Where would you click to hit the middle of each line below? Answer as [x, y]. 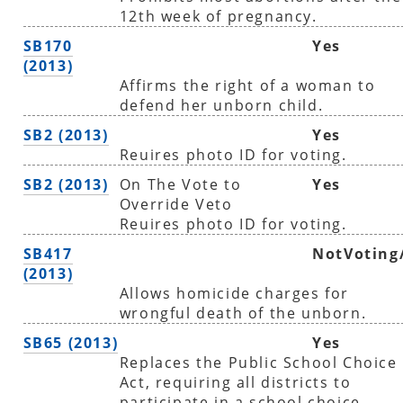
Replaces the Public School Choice [258, 362]
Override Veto [176, 204]
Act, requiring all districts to [235, 382]
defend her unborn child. [221, 105]
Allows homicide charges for [234, 293]
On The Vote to [180, 184]
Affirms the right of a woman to [247, 85]
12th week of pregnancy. [218, 16]
